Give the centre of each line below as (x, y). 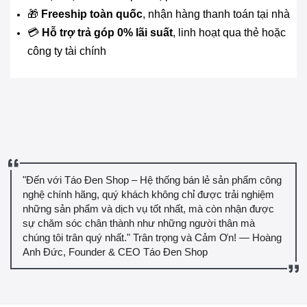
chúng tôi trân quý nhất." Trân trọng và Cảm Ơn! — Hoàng (152, 238)
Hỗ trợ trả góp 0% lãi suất (107, 33)
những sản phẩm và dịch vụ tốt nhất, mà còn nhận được (148, 209)
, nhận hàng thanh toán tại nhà (216, 14)
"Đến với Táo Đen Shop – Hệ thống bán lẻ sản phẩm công (152, 180)
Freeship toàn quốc (92, 14)
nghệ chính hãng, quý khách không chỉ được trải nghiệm (148, 195)
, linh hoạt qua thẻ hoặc (229, 33)
